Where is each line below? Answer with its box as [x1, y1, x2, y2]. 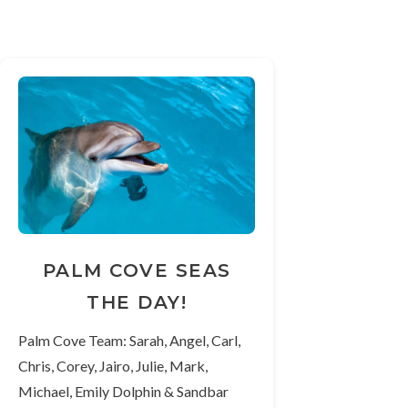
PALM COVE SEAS [42, 260, 231, 282]
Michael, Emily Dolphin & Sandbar [18, 382, 229, 401]
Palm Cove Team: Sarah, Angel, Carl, [18, 331, 240, 350]
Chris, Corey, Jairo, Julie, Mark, [18, 357, 208, 375]
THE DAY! [87, 291, 187, 314]
